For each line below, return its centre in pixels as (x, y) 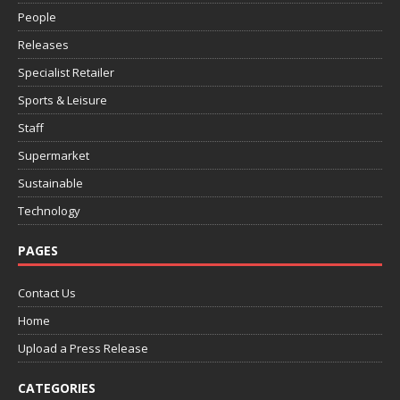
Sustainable (50, 183)
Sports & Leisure (62, 100)
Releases (43, 45)
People (37, 17)
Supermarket (54, 156)
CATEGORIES (57, 388)
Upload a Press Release (83, 349)
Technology (49, 211)
